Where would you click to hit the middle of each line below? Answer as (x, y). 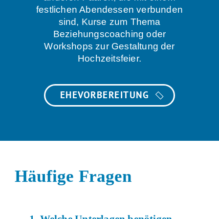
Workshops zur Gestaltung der (109, 46)
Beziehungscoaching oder (109, 34)
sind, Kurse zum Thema (109, 22)
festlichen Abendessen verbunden (109, 10)
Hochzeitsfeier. (109, 58)
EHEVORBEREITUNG (105, 95)
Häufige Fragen (73, 176)
